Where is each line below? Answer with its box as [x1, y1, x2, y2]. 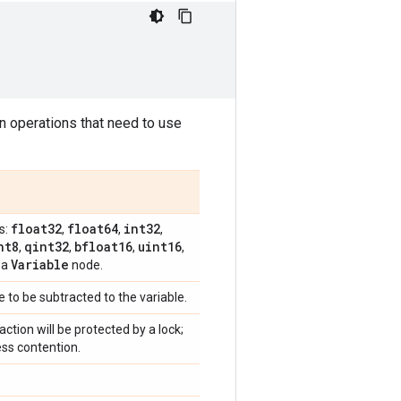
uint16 [138, 238, 182, 255]
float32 [11, 220, 62, 237]
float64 [67, 220, 118, 237]
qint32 [24, 238, 69, 255]
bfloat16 [74, 238, 132, 255]
